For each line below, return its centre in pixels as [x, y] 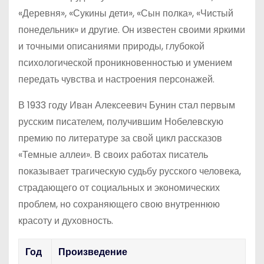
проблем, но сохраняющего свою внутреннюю [119, 204]
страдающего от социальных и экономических [119, 188]
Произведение [93, 252]
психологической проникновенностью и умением [125, 63]
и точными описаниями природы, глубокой [111, 46]
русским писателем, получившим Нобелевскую [121, 122]
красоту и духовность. [66, 221]
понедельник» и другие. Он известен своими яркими [132, 30]
